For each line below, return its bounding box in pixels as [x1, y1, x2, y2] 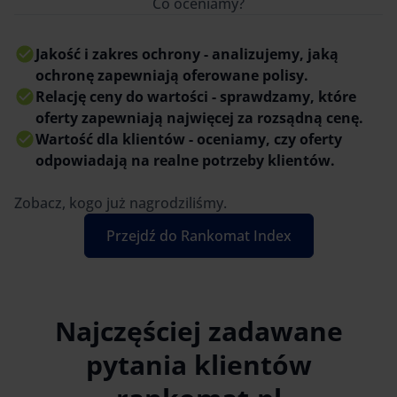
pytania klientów [85, 346, 312, 383]
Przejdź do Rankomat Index [105, 225, 292, 245]
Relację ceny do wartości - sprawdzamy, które [35, 86, 356, 106]
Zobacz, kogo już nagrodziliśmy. [14, 192, 227, 213]
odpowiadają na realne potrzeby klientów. [35, 150, 335, 170]
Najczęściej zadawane [54, 312, 343, 349]
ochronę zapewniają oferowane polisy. [35, 65, 308, 85]
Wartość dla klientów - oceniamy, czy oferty [35, 128, 342, 149]
